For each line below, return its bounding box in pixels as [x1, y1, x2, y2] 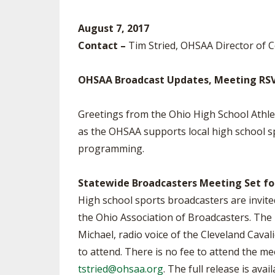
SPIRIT [213, 17, 236, 28]
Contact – [78, 39, 126, 52]
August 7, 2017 [78, 21, 149, 35]
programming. [78, 142, 144, 155]
